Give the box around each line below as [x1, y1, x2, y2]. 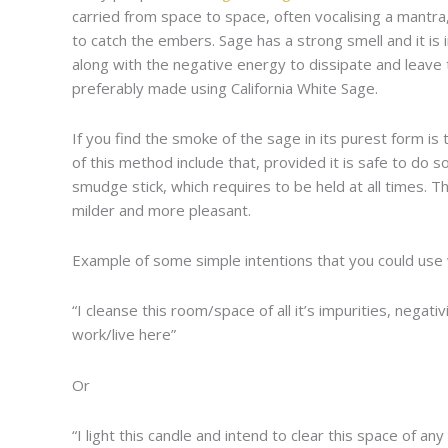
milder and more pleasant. [72, 199, 251, 220]
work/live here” [72, 324, 176, 345]
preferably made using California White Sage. [72, 77, 378, 98]
